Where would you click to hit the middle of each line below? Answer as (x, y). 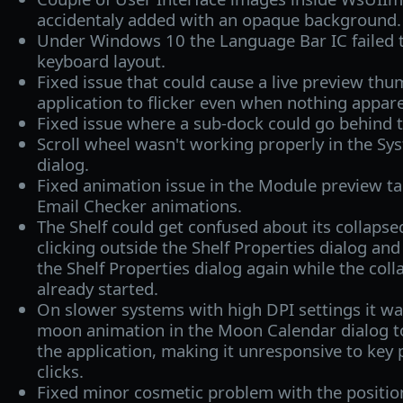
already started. (97, 288)
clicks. (60, 371)
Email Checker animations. (139, 205)
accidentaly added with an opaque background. (219, 19)
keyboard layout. (101, 60)
